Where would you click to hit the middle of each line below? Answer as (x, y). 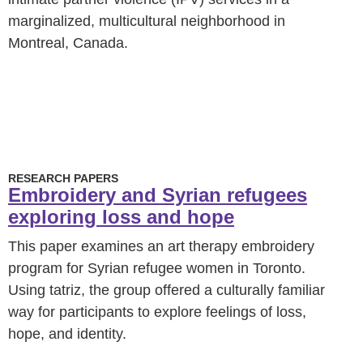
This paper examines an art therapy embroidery (161, 246)
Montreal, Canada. (68, 43)
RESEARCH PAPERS (63, 178)
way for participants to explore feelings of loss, (157, 312)
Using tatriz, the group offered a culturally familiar (167, 290)
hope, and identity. (67, 334)
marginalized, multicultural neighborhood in (147, 21)
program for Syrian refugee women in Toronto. (157, 268)
